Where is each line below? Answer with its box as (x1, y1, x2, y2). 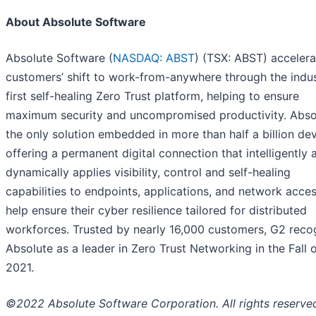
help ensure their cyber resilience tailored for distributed (6, 203, 307, 218)
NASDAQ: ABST (113, 51, 195, 66)
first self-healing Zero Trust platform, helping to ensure (6, 89, 299, 104)
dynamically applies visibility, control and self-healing (6, 165, 291, 180)
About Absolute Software (6, 15, 146, 30)
